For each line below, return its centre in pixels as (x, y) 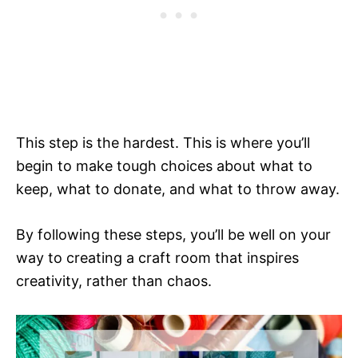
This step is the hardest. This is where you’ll (163, 143)
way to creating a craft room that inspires (157, 258)
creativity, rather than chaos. (114, 281)
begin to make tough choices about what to (164, 166)
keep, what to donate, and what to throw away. (178, 189)
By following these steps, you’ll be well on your (173, 235)
